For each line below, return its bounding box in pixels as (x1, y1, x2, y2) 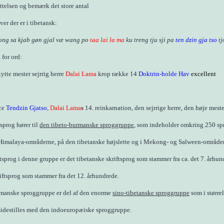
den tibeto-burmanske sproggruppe (39, 121, 134, 128)
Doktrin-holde (138, 70, 178, 77)
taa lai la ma (89, 36, 124, 43)
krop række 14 (96, 70, 138, 77)
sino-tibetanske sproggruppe (112, 189, 189, 196)
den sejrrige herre (134, 104, 181, 111)
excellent (191, 70, 216, 77)
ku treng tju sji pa (124, 36, 175, 43)
